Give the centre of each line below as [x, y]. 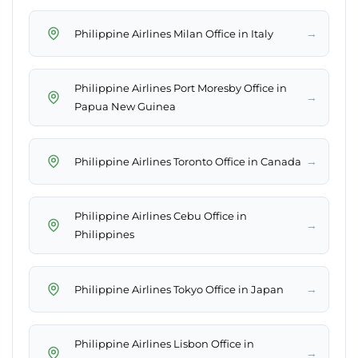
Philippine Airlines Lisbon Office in [164, 344]
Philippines [104, 235]
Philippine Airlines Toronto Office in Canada [188, 161]
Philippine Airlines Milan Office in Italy [174, 33]
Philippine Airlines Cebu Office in [161, 216]
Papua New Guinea [125, 107]
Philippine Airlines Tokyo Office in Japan [179, 289]
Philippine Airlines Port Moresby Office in [181, 88]
